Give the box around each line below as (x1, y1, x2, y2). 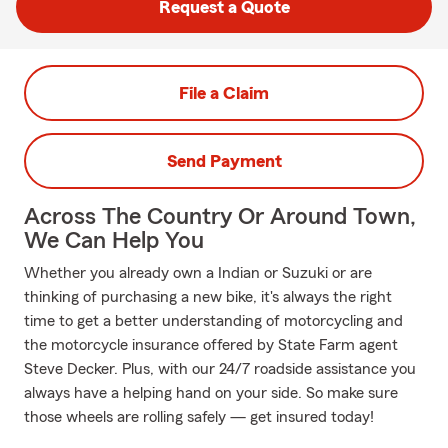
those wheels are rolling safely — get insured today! (24, 409, 374, 425)
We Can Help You (24, 229, 204, 253)
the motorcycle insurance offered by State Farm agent (24, 337, 398, 353)
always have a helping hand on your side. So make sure (24, 385, 398, 401)
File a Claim (179, 84, 269, 102)
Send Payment (166, 152, 282, 170)
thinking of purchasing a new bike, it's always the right (24, 289, 392, 305)
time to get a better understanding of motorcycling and (24, 313, 403, 329)
